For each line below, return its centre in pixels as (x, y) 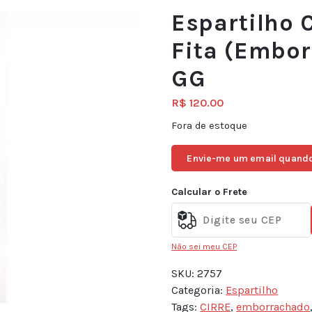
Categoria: (199, 290)
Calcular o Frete (210, 192)
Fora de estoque (210, 126)
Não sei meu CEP (204, 246)
